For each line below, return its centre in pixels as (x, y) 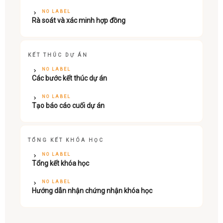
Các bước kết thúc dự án (69, 78)
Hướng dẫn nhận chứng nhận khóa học (92, 190)
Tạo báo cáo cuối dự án (68, 105)
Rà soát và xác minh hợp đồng (79, 20)
